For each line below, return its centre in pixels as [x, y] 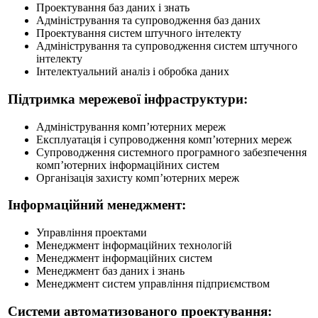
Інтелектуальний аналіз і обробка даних [133, 72]
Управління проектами [92, 233]
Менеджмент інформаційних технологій [134, 246]
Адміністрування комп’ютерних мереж [131, 126]
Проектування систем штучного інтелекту [139, 33]
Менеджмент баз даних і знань [110, 271]
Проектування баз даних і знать [113, 8]
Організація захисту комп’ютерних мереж [138, 177]
